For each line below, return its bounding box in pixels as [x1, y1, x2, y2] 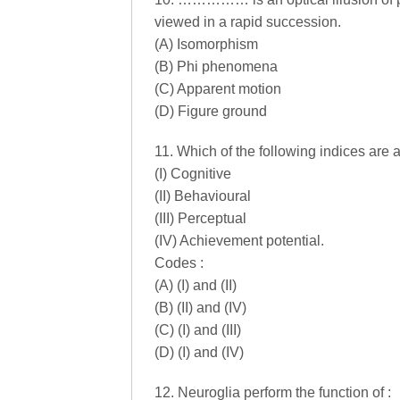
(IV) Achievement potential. [154, 233, 324, 248]
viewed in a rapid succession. [154, 14, 341, 29]
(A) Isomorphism [154, 37, 258, 52]
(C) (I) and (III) [154, 322, 241, 337]
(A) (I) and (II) [154, 278, 237, 293]
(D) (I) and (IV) [154, 345, 244, 360]
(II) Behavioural [154, 188, 251, 204]
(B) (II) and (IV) [154, 300, 246, 315]
